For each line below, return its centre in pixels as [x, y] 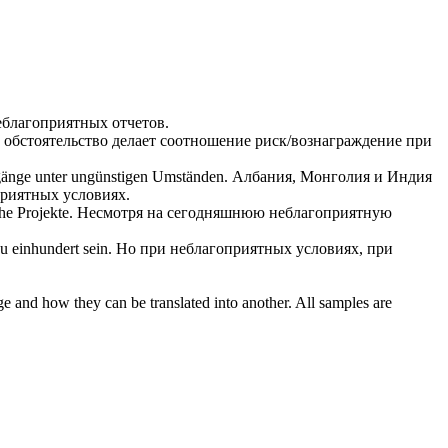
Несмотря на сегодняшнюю [173, 213]
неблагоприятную [330, 213]
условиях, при [342, 249]
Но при [143, 249]
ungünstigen [109, 177]
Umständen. [188, 177]
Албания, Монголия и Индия [332, 177]
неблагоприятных [231, 249]
